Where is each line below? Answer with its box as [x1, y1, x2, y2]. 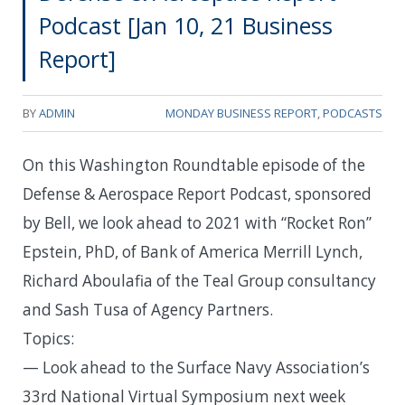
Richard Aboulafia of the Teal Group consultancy [23, 270, 376, 292]
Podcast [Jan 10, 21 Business [39, 10, 333, 42]
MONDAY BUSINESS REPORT [165, 105, 317, 122]
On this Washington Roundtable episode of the [23, 155, 365, 176]
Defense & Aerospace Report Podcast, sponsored [23, 184, 372, 205]
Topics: [23, 328, 74, 350]
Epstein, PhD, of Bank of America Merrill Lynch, [23, 241, 363, 263]
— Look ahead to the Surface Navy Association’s [23, 357, 370, 379]
